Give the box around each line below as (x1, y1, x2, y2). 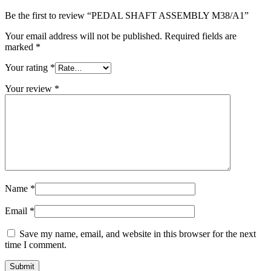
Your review (5, 83, 54, 94)
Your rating (5, 62, 50, 73)
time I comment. (5, 239, 67, 250)
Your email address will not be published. (5, 30, 162, 41)
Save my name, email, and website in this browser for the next (19, 228, 256, 239)
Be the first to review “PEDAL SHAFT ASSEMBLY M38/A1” (5, 10, 249, 21)
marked (5, 41, 36, 52)
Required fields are (165, 30, 237, 41)
